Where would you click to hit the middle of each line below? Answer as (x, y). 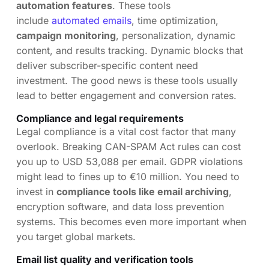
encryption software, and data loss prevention (120, 206)
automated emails (92, 20)
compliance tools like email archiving (143, 191)
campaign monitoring (66, 35)
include (34, 20)
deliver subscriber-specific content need (107, 65)
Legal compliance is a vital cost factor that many (126, 131)
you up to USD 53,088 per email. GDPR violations (129, 161)
